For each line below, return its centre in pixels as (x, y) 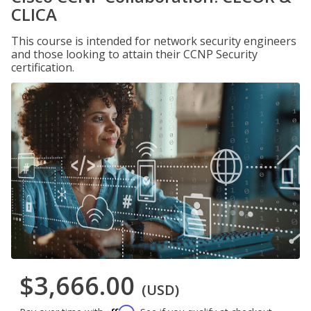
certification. (43, 67)
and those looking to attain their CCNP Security (134, 54)
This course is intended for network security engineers (154, 41)
